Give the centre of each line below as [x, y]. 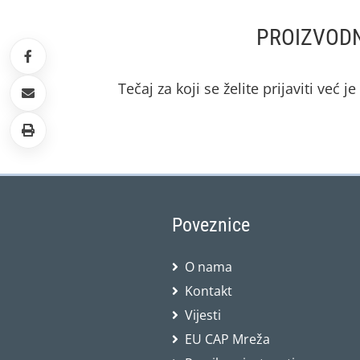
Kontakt [208, 291]
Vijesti [202, 315]
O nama [208, 267]
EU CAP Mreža [227, 339]
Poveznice [211, 225]
